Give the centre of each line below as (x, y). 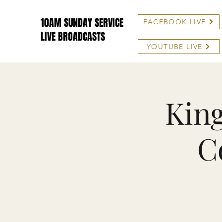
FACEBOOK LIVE (175, 22)
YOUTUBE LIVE (175, 47)
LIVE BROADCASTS (73, 37)
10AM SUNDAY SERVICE (82, 23)
